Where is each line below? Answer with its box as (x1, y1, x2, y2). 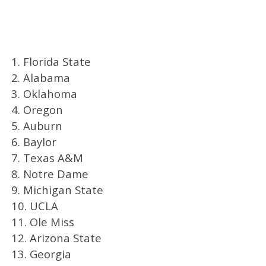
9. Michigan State (11, 182, 103, 197)
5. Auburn (11, 118, 62, 133)
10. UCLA (11, 198, 58, 213)
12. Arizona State (11, 230, 102, 245)
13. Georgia (11, 246, 71, 261)
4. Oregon (11, 102, 63, 117)
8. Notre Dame (11, 166, 88, 181)
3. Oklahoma (11, 85, 77, 101)
